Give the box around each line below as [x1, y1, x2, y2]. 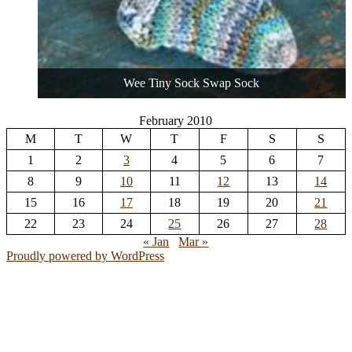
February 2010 [139, 113, 213, 127]
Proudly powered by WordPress [6, 248, 164, 262]
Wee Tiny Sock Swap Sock [123, 75, 260, 90]
